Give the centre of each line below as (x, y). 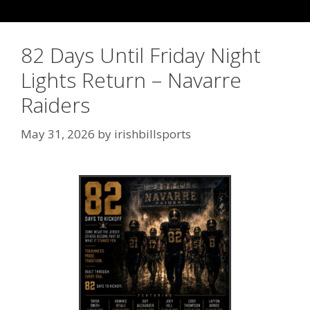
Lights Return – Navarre (131, 80)
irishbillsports (153, 134)
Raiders (55, 105)
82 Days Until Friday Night (141, 55)
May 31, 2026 (58, 134)
